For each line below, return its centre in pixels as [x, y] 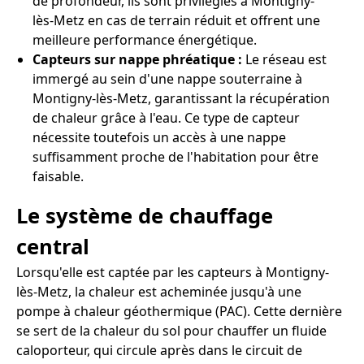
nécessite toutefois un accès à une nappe [159, 137]
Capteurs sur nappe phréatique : [137, 59]
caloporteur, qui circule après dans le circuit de [159, 350]
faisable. [58, 176]
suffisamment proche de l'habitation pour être [175, 156]
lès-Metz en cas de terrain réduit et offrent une [176, 20]
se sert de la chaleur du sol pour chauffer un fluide [171, 330]
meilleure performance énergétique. [145, 39]
